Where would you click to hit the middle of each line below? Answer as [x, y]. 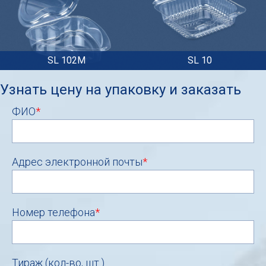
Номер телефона [53, 212]
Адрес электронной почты [77, 161]
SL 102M [66, 60]
